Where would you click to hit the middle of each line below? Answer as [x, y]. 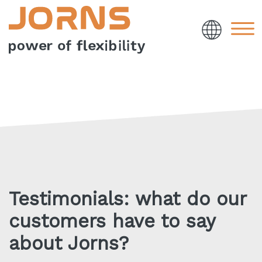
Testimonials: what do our [127, 199]
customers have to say [112, 221]
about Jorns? [69, 244]
